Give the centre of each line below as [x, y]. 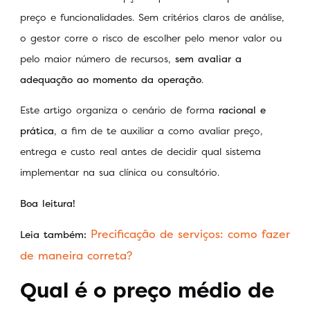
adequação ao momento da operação [111, 80]
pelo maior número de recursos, [98, 59]
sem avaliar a [208, 59]
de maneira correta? [76, 256]
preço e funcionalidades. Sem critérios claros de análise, [152, 17]
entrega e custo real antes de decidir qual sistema [140, 152]
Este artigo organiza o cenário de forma [117, 110]
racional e [240, 110]
